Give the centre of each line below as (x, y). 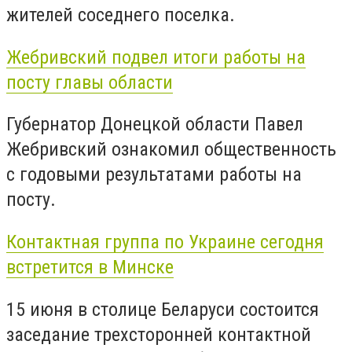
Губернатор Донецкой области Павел (155, 125)
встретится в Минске (90, 267)
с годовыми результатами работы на (154, 175)
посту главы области (90, 82)
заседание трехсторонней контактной (159, 334)
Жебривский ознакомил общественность (171, 150)
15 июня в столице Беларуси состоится (163, 309)
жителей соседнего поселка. (121, 15)
